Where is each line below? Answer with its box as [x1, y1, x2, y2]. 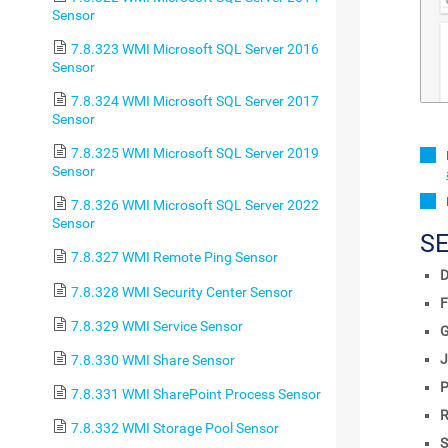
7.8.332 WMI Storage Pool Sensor [70, 420, 279, 437]
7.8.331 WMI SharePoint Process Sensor [70, 386, 321, 402]
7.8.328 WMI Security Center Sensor [70, 283, 293, 300]
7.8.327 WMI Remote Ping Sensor [70, 249, 278, 266]
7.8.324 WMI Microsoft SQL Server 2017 [70, 93, 319, 110]
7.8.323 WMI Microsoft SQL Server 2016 [70, 41, 319, 57]
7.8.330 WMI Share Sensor [70, 351, 235, 368]
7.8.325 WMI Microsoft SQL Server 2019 [70, 145, 319, 162]
